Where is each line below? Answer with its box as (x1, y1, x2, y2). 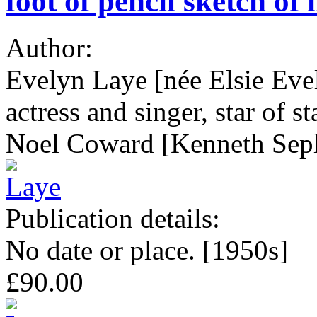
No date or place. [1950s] (6, 235, 288, 266)
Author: (6, 33, 100, 64)
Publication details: (6, 203, 227, 234)
